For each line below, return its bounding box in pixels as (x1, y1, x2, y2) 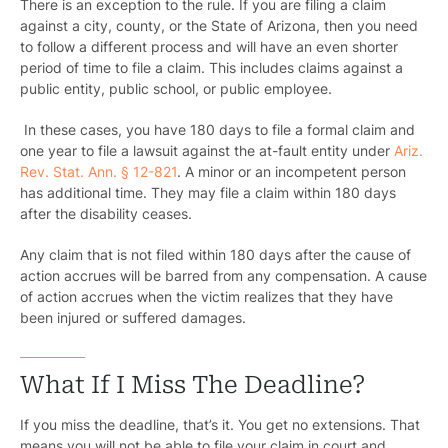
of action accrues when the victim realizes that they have (20, 288, 393, 306)
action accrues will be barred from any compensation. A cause (20, 267, 427, 285)
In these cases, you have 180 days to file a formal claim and (20, 121, 415, 139)
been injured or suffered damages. (20, 309, 250, 327)
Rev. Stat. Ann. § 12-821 (20, 163, 177, 181)
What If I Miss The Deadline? (20, 371, 365, 400)
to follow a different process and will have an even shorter (20, 38, 398, 56)
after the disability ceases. (20, 205, 192, 223)
